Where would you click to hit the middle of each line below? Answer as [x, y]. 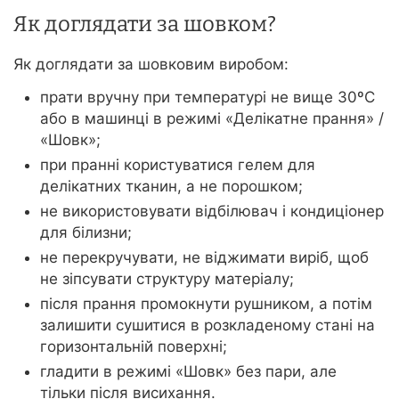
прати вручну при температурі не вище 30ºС [208, 98]
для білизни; [86, 233]
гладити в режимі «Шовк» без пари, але [188, 372]
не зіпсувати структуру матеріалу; [167, 279]
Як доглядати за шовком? [145, 24]
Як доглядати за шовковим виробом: [151, 65]
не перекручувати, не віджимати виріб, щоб [204, 258]
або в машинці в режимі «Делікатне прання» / [212, 119]
